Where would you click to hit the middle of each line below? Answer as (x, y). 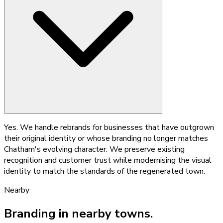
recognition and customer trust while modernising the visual (108, 160)
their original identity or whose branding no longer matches (106, 138)
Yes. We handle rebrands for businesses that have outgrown (109, 127)
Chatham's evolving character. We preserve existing (94, 149)
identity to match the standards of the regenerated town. (105, 171)
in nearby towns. (104, 213)
